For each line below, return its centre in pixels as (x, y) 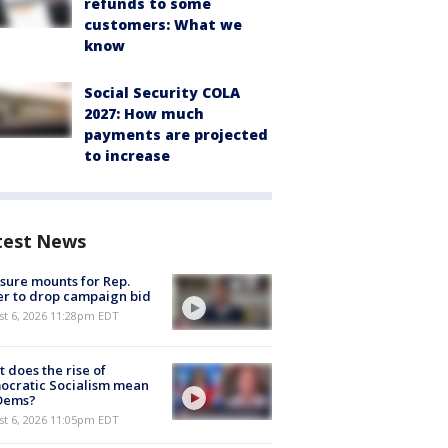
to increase (127, 155)
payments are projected (176, 134)
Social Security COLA (162, 92)
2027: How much (144, 113)
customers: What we (163, 24)
